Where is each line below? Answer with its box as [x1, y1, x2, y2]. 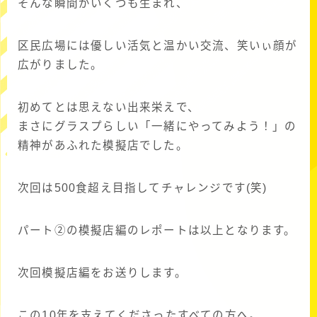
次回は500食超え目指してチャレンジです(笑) [18, 182, 267, 195]
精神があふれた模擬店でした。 [18, 139, 188, 152]
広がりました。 [18, 59, 103, 71]
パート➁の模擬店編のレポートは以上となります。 [18, 224, 296, 237]
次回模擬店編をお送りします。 [18, 267, 187, 279]
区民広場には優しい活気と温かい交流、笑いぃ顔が [18, 40, 298, 52]
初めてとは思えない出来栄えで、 [18, 101, 200, 114]
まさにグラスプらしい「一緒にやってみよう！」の [18, 120, 297, 133]
